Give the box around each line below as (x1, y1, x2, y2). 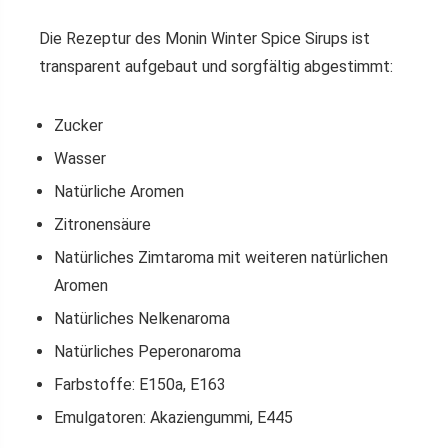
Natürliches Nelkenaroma (54, 309, 230, 328)
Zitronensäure (54, 215, 151, 234)
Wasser (54, 149, 106, 168)
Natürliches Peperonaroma (54, 342, 241, 361)
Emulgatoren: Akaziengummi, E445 (54, 408, 293, 427)
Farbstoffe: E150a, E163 (54, 375, 226, 394)
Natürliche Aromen (54, 182, 184, 201)
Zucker (54, 116, 103, 135)
